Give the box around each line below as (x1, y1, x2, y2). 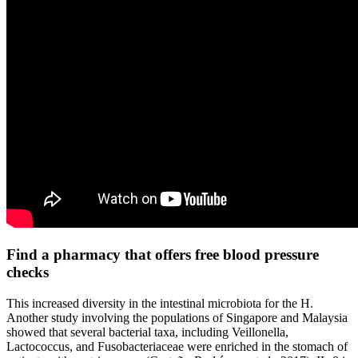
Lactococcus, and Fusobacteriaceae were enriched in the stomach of (6, 339, 348, 353)
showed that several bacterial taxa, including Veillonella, (6, 324, 288, 339)
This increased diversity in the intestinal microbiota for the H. (6, 296, 313, 310)
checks (6, 263, 49, 280)
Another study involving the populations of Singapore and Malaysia (6, 310, 348, 324)
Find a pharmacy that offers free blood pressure (6, 245, 319, 263)
